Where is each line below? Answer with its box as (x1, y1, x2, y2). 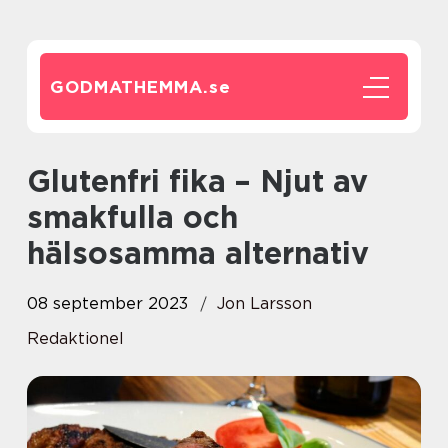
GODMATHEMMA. (50, 77, 209, 97)
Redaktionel (27, 329, 124, 348)
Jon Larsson (217, 294, 312, 313)
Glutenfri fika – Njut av (27, 163, 51, 199)
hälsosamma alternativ (27, 235, 369, 271)
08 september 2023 (27, 294, 188, 313)
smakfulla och (27, 199, 238, 235)
